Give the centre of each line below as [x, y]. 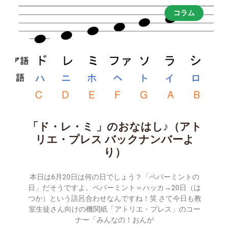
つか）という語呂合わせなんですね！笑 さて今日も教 [114, 198]
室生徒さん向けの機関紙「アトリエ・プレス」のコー [114, 209]
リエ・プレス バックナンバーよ [114, 139]
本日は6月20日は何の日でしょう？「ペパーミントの [114, 177]
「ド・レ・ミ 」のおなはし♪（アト [114, 127]
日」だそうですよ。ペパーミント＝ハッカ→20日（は [114, 187]
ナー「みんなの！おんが [114, 220]
